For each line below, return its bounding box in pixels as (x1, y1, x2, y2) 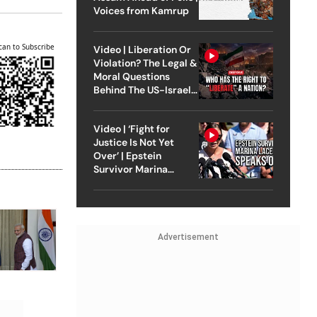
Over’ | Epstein (93, 149, 161, 162)
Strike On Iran (93, 96, 157, 110)
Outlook (93, 189, 131, 202)
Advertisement (157, 231, 219, 242)
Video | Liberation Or (93, 42, 191, 56)
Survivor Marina (93, 162, 168, 175)
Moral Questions (93, 69, 170, 83)
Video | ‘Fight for (93, 122, 170, 135)
